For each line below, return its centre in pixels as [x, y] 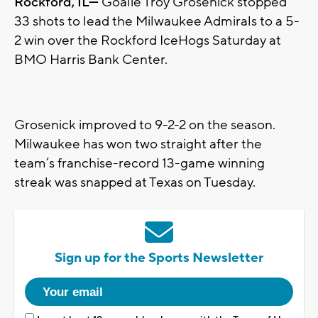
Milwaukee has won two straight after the [138, 144]
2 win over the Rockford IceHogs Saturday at [148, 41]
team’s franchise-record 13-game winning [139, 164]
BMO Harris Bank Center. [91, 60]
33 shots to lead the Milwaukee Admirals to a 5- [157, 22]
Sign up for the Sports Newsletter [159, 258]
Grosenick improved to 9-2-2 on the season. [145, 125]
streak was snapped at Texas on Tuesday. [135, 183]
